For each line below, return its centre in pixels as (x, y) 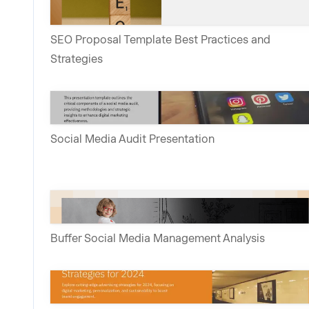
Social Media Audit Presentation (132, 139)
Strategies (77, 59)
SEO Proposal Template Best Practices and (160, 39)
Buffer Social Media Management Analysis (158, 238)
